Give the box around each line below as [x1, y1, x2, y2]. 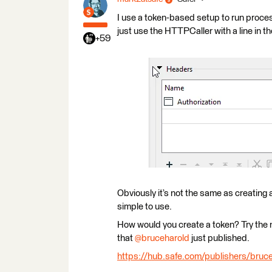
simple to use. [117, 202, 172, 211]
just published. [189, 234, 250, 243]
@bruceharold [135, 234, 189, 243]
